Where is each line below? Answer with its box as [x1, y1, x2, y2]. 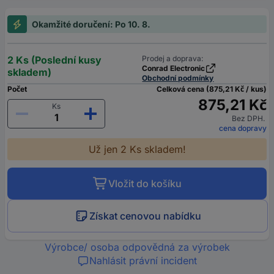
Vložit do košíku [108, 177, 182, 190]
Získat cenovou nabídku [89, 210, 201, 223]
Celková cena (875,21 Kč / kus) [157, 84, 267, 94]
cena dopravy [219, 124, 267, 133]
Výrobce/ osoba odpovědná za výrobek [44, 241, 230, 254]
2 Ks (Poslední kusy [7, 54, 102, 67]
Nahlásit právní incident [89, 254, 197, 267]
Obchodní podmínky [142, 73, 214, 83]
